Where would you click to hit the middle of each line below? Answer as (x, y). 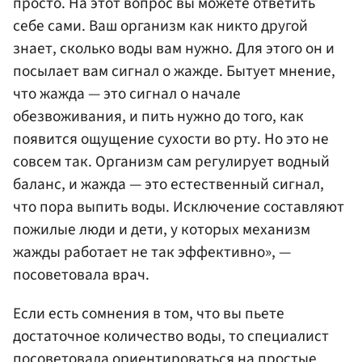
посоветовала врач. (81, 275)
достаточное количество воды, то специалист (171, 336)
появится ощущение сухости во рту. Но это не (171, 139)
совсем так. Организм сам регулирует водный (171, 162)
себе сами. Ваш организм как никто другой (160, 26)
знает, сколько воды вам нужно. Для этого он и (174, 49)
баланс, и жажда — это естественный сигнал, (168, 185)
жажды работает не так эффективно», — (152, 253)
